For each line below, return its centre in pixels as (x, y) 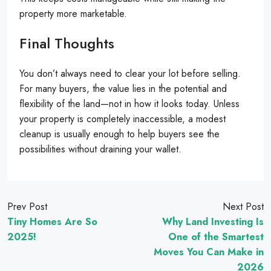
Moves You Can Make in (209, 252)
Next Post (243, 206)
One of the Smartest (216, 237)
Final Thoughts (67, 43)
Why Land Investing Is (213, 221)
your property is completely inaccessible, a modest (122, 119)
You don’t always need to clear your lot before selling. (130, 73)
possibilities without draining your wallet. (100, 149)
